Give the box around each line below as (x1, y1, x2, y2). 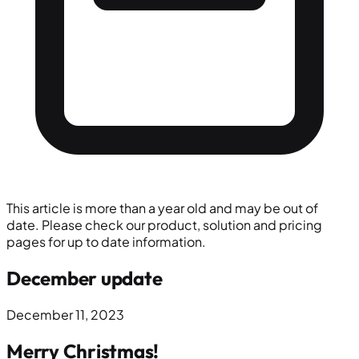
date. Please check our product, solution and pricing (6, 216, 322, 233)
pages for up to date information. (6, 233, 206, 250)
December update (6, 265, 163, 290)
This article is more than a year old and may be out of (6, 200, 318, 216)
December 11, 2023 (6, 305, 124, 323)
